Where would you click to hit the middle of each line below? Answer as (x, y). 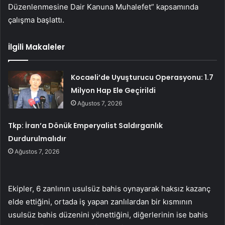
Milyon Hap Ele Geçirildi (114, 90)
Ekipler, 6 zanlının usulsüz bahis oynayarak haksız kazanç (109, 188)
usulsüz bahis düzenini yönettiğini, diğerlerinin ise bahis (108, 214)
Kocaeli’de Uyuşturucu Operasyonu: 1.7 (142, 77)
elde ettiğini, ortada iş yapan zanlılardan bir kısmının (100, 201)
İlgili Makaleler (36, 47)
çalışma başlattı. (36, 20)
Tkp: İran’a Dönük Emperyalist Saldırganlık (86, 125)
